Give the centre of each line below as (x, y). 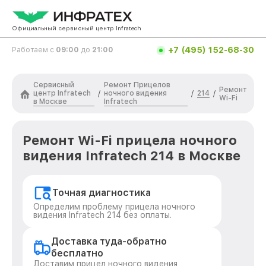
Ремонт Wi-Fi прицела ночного (130, 140)
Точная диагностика (102, 193)
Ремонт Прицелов (137, 85)
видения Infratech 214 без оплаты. (102, 215)
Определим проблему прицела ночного (114, 207)
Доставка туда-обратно (109, 241)
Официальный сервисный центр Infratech (77, 28)
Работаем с (34, 50)
